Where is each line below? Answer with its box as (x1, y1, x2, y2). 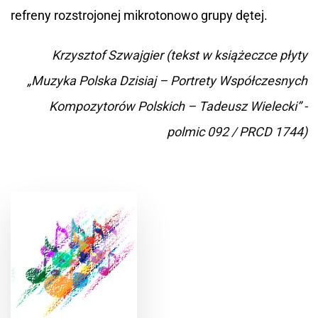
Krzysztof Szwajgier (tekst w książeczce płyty (52, 48, 307, 62)
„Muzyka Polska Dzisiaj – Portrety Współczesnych (27, 73, 307, 88)
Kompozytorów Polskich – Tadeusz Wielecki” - (49, 99, 307, 114)
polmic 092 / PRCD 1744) (167, 124, 307, 139)
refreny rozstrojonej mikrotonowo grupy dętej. (11, 8, 268, 23)
